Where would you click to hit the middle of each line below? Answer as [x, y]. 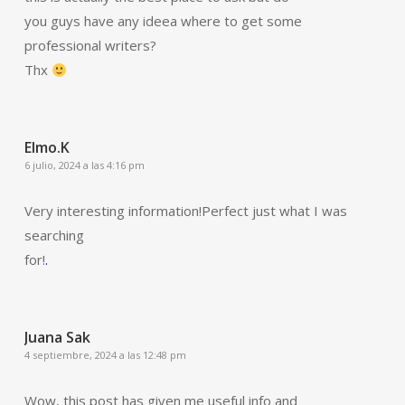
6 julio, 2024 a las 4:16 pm [84, 165]
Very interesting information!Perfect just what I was [185, 211]
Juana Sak [57, 337]
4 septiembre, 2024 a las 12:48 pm [105, 355]
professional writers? [90, 45]
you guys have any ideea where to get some [163, 21]
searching [54, 235]
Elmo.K [47, 147]
